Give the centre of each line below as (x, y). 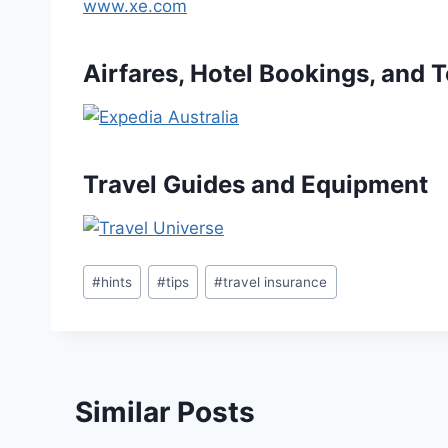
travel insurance (275, 281)
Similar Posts (165, 411)
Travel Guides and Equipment (255, 184)
